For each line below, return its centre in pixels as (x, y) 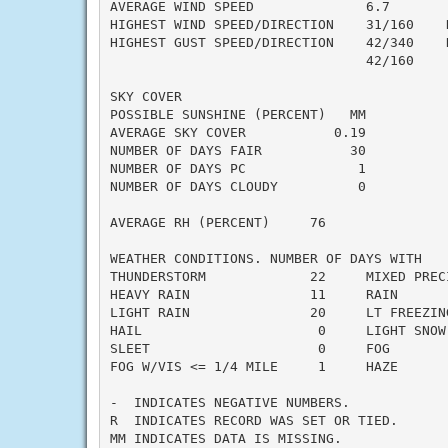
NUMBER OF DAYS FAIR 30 (237, 150)
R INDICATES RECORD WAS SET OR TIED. (253, 420)
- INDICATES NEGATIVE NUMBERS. (229, 402)
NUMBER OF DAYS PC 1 (237, 168)
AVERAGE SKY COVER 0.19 (237, 132)
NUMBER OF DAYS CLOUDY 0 (237, 186)
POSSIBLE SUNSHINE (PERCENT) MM (237, 114)
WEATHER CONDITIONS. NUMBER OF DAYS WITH (265, 258)
